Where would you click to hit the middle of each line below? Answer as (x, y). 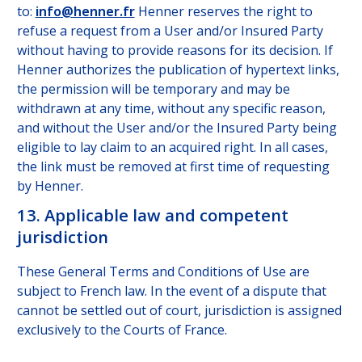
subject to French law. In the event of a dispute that (171, 291)
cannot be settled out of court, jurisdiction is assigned (179, 311)
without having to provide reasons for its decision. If (175, 51)
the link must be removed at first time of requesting (173, 167)
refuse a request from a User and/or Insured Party (170, 31)
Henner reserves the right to (225, 12)
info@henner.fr (85, 12)
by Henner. (50, 186)
